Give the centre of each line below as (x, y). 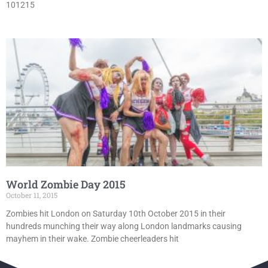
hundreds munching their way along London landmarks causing (124, 226)
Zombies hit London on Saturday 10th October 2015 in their (116, 214)
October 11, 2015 (32, 195)
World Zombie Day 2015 (66, 184)
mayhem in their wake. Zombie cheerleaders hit (92, 239)
